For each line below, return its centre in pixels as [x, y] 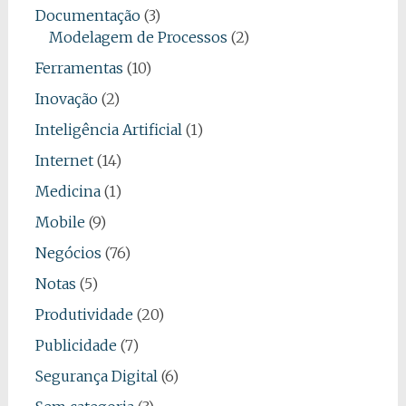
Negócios [68, 253]
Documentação [87, 15]
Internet [64, 160]
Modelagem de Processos [138, 37]
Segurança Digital [96, 376]
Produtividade [84, 314]
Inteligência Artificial [108, 130]
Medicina [68, 191]
